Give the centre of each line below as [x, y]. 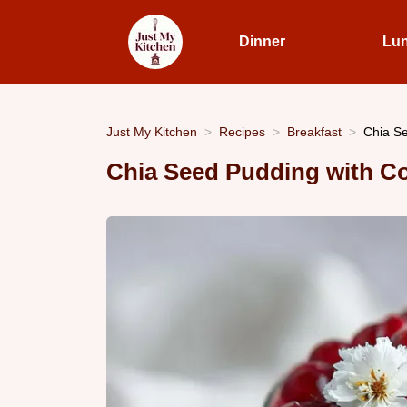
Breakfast [314, 131]
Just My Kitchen [152, 131]
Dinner [262, 41]
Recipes [242, 131]
